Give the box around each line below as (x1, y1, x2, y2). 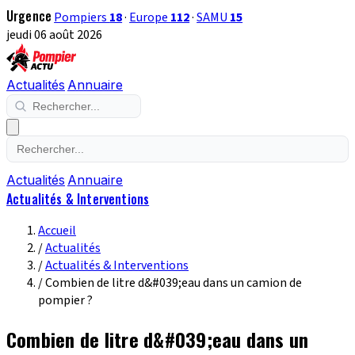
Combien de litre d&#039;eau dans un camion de (45, 274, 302, 292)
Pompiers (54, 9, 110, 26)
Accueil (38, 222, 76, 239)
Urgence (6, 6, 52, 25)
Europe (129, 9, 171, 26)
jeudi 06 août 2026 (6, 26, 102, 44)
